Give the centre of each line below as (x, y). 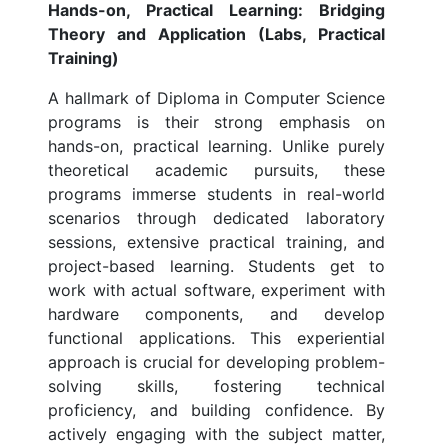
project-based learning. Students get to (216, 266)
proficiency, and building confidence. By (216, 410)
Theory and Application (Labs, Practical (216, 34)
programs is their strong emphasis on (216, 122)
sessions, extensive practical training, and (216, 242)
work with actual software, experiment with (216, 290)
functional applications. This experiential (216, 338)
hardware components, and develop (216, 314)
